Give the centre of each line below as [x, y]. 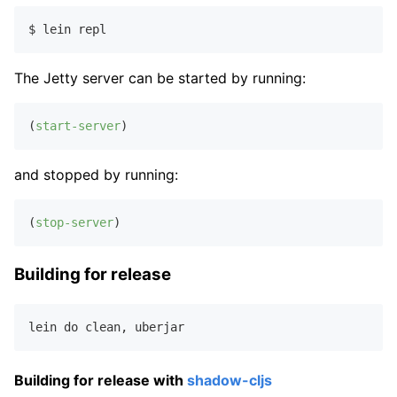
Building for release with [101, 381]
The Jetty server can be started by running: [160, 78]
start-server [78, 125]
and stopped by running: [96, 174]
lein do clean [74, 327]
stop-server [74, 222]
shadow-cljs [230, 381]
